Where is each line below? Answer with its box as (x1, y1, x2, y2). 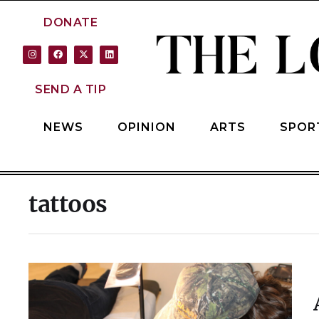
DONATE (43, 16, 98, 30)
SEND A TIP (35, 82, 106, 96)
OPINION (117, 120, 176, 134)
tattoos (28, 189, 108, 219)
